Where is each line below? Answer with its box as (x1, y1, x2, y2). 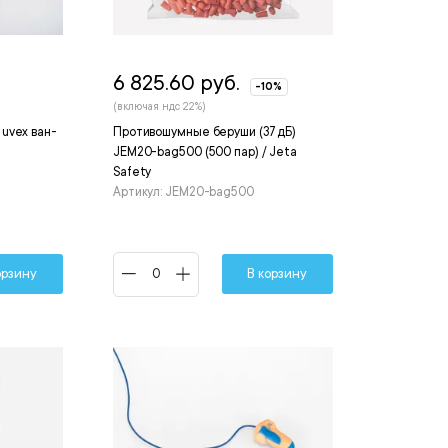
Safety (112, 164, 152, 179)
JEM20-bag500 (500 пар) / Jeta (112, 144, 298, 159)
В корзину (247, 266, 308, 282)
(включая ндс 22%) (112, 100, 206, 113)
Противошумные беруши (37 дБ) (112, 124, 297, 139)
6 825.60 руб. (112, 70, 240, 95)
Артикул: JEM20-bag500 (112, 184, 254, 199)
